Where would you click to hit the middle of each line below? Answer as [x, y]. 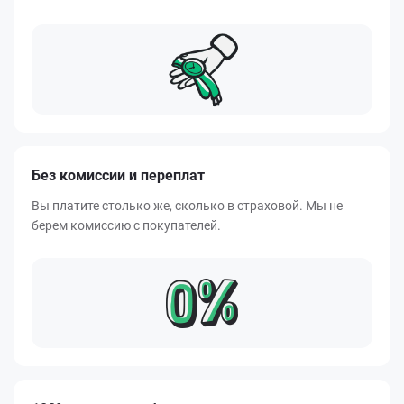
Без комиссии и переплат [118, 176]
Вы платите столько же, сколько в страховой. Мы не [187, 206]
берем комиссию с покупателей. [126, 226]
